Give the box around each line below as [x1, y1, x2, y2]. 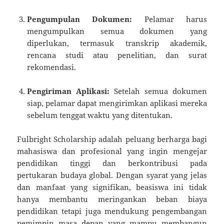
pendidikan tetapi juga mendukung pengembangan [17, 206, 207, 216]
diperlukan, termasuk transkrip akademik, [27, 38, 207, 48]
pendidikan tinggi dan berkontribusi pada [17, 158, 207, 168]
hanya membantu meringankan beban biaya [17, 194, 207, 204]
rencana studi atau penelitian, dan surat [27, 50, 207, 60]
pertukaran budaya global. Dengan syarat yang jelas [17, 170, 207, 180]
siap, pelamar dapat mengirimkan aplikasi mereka [27, 98, 207, 108]
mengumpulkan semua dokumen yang [27, 26, 207, 36]
